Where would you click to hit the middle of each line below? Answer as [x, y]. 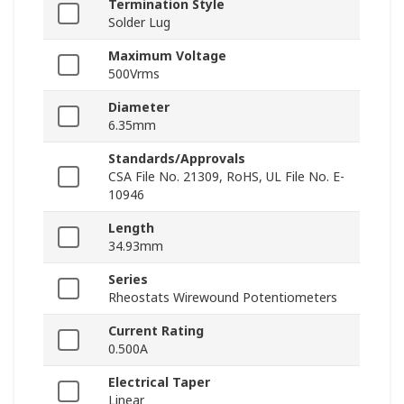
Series [128, 280]
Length [131, 228]
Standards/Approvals [177, 159]
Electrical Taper [159, 382]
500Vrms [134, 74]
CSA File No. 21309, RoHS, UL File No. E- [226, 177]
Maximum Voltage [167, 56]
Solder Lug [139, 23]
